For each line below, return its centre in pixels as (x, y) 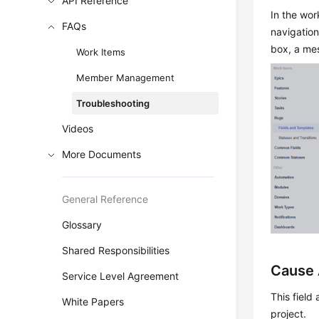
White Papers (93, 302)
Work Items (101, 52)
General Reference (105, 199)
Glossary (82, 225)
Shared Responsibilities (116, 250)
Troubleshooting (113, 103)
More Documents (102, 154)
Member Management (126, 78)
